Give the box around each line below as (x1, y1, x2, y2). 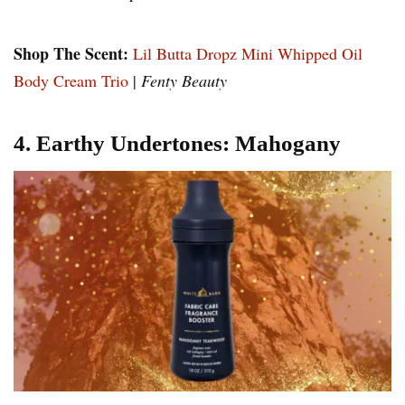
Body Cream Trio (14, 69, 128, 91)
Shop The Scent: (14, 41, 128, 65)
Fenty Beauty (141, 69, 227, 91)
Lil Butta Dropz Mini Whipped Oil (133, 42, 363, 64)
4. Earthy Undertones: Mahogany (14, 130, 341, 155)
